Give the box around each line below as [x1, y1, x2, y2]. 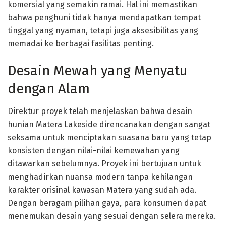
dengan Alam [8, 81, 90, 97]
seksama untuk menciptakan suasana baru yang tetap [8, 133, 211, 142]
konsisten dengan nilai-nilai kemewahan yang [8, 146, 180, 155]
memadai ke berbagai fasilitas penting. [8, 38, 154, 48]
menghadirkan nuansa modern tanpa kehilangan [8, 172, 193, 182]
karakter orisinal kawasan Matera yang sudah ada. [8, 185, 196, 195]
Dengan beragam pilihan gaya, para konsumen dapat [8, 198, 206, 208]
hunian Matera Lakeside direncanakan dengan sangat [8, 120, 210, 129]
